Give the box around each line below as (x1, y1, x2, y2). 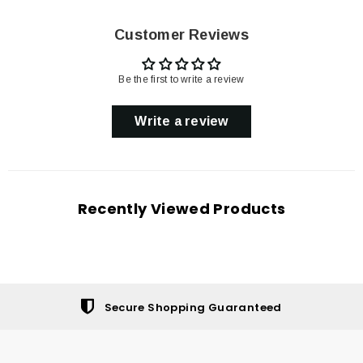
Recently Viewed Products (77, 199, 286, 220)
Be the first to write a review (118, 74, 245, 86)
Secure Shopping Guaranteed (104, 299, 282, 315)
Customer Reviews (114, 27, 249, 44)
